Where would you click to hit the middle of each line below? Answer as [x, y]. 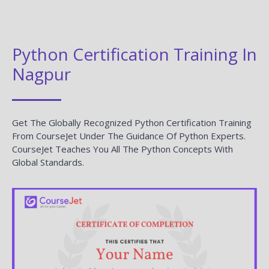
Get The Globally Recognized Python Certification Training [132, 122]
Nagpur [41, 74]
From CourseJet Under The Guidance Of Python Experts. [129, 135]
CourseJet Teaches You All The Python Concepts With [122, 149]
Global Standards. [48, 162]
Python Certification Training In [134, 54]
